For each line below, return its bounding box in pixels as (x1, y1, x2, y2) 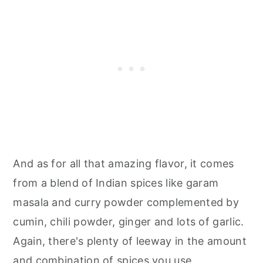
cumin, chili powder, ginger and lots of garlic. (13, 215, 244, 228)
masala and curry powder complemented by (13, 196, 240, 208)
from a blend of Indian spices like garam (13, 177, 219, 189)
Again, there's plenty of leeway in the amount (13, 235, 247, 247)
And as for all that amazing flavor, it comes (13, 157, 234, 170)
